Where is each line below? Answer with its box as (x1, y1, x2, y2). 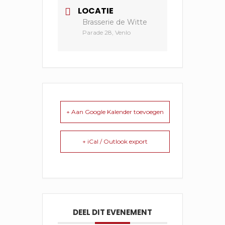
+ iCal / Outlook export (82, 138, 148, 145)
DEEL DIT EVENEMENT (73, 207, 152, 217)
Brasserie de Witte (82, 18, 147, 27)
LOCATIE (78, 5, 114, 17)
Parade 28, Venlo (82, 29, 131, 36)
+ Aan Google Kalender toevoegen (66, 108, 164, 116)
